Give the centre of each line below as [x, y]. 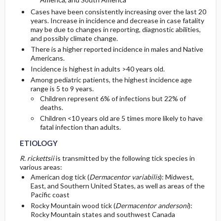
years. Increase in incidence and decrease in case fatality [117, 21]
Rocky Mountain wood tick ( [73, 206]
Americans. [47, 58]
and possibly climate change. [74, 38]
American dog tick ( [60, 177]
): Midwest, [177, 177]
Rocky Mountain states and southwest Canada [103, 215]
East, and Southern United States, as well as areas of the [117, 186]
